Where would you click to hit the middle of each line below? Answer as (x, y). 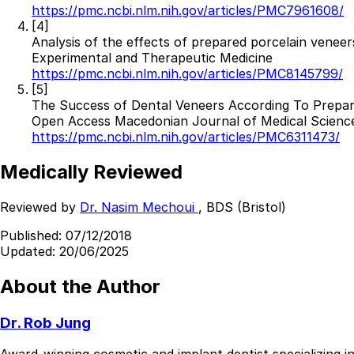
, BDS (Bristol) (242, 207)
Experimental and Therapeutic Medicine (152, 58)
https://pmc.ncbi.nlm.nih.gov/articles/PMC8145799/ (187, 74)
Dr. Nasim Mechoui (139, 207)
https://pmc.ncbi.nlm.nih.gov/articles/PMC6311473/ (186, 137)
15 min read (141, 114)
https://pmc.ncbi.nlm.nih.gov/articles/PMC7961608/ (188, 11)
